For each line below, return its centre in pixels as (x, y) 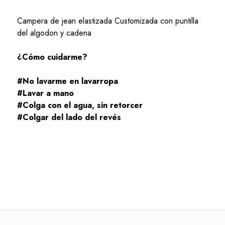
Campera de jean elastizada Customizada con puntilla (107, 21)
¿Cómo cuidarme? (52, 57)
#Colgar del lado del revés (70, 117)
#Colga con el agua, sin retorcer (80, 105)
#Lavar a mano (45, 93)
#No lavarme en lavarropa (67, 81)
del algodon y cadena (54, 33)
